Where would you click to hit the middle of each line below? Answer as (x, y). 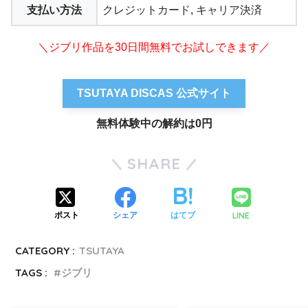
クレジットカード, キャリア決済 (182, 10)
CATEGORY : (45, 250)
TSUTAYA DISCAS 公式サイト (154, 93)
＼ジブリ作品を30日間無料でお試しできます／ (154, 47)
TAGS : (32, 272)
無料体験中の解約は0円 (154, 123)
